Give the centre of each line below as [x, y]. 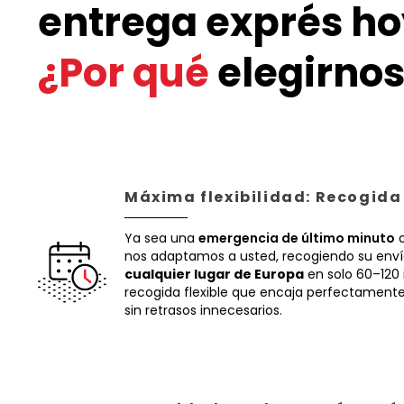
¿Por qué [124, 73]
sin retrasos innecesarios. [203, 310]
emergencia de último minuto [297, 238]
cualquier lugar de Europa [214, 274]
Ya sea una [161, 238]
